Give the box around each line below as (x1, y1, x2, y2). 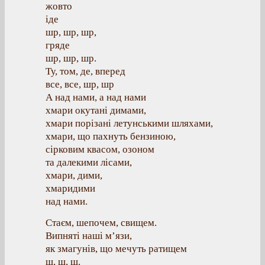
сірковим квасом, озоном (46, 144, 154, 155)
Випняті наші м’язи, (46, 230, 132, 241)
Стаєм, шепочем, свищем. (46, 217, 157, 228)
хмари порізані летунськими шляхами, (46, 118, 213, 129)
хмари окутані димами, (46, 105, 146, 116)
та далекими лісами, (46, 157, 132, 168)
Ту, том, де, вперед (46, 66, 125, 77)
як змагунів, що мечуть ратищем (46, 243, 187, 254)
